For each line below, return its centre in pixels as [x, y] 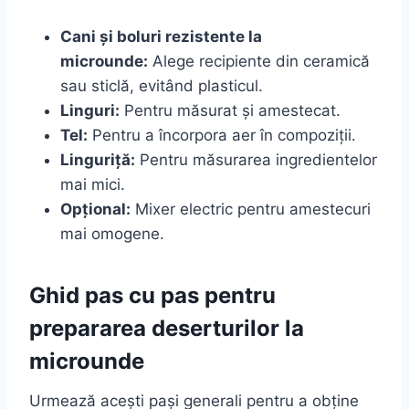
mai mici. [93, 184]
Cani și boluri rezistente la [161, 36]
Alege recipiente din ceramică [259, 61]
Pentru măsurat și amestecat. [230, 110]
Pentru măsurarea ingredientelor [256, 159]
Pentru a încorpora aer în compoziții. [222, 135]
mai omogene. [112, 233]
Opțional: [95, 209]
